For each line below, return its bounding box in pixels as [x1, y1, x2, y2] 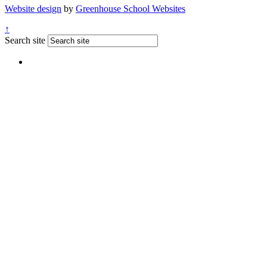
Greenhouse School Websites [76, 3, 185, 14]
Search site [5, 35, 45, 45]
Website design [5, 3, 61, 14]
